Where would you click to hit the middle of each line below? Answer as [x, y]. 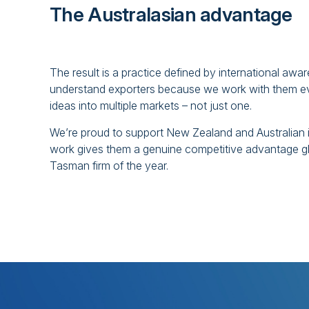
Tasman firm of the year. [109, 165]
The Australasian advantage [171, 15]
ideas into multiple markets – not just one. [151, 106]
